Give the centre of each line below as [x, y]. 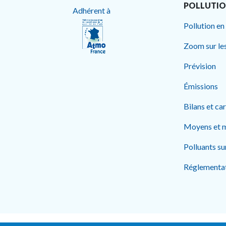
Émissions [201, 86]
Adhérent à [94, 10]
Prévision [200, 66]
